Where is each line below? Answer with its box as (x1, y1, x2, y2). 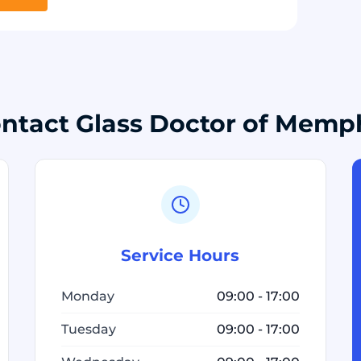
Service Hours (121, 246, 240, 265)
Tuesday (60, 322, 116, 337)
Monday (60, 288, 114, 304)
